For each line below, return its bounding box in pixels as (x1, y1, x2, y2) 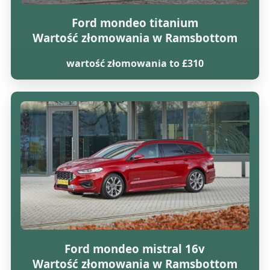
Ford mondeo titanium (71, 15, 198, 31)
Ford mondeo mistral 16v (64, 240, 206, 256)
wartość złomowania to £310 (66, 57, 204, 71)
